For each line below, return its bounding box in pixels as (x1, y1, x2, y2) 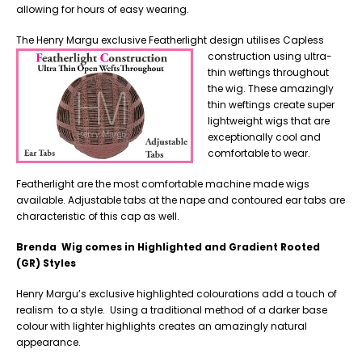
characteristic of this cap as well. (16, 208, 179, 223)
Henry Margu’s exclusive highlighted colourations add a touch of (16, 286, 337, 301)
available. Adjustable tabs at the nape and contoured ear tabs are (16, 192, 345, 207)
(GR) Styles (16, 255, 76, 270)
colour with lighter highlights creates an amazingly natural (16, 318, 307, 333)
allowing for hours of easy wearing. (16, 2, 189, 16)
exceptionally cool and (208, 129, 321, 144)
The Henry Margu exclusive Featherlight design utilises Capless (16, 32, 324, 47)
